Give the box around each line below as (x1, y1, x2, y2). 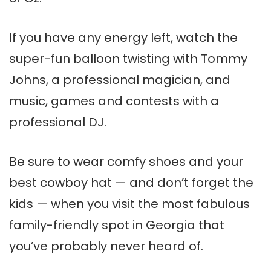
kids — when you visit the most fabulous (9, 195, 250, 213)
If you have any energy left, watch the (9, 29, 238, 47)
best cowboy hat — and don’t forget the (9, 174, 253, 192)
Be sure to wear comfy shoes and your (9, 153, 243, 171)
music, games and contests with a (9, 93, 219, 110)
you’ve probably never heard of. (9, 238, 203, 255)
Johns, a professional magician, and (9, 71, 230, 89)
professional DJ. (9, 114, 106, 131)
